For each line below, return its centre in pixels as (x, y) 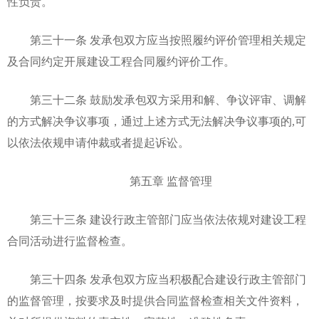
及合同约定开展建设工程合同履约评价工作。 (121, 62)
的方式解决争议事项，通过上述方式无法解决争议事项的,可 (157, 121)
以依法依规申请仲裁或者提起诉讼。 (98, 143)
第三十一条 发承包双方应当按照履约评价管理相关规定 (157, 40)
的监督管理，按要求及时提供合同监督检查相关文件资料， (155, 301)
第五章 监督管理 (159, 181)
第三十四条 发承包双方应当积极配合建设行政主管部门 (157, 279)
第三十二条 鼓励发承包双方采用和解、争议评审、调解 (157, 100)
